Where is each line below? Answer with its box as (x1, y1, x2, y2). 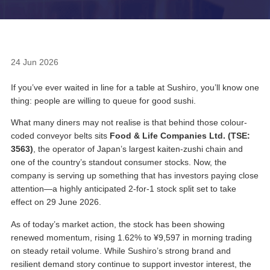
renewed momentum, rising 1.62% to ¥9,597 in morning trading (11, 232, 252, 242)
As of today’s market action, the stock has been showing (11, 219, 225, 229)
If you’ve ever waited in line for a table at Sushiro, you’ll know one (11, 83, 259, 92)
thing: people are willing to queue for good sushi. (11, 96, 196, 105)
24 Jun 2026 (11, 57, 58, 67)
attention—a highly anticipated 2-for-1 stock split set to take (11, 184, 236, 194)
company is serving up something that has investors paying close (11, 171, 259, 181)
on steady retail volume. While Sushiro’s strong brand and (11, 245, 231, 256)
